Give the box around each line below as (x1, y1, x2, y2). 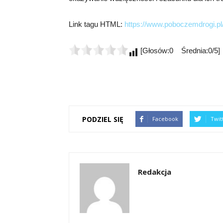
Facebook (152, 115, 178, 122)
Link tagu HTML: (69, 20, 124, 28)
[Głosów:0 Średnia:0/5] (138, 46, 220, 55)
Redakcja (138, 167, 171, 177)
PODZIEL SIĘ (82, 114, 123, 124)
